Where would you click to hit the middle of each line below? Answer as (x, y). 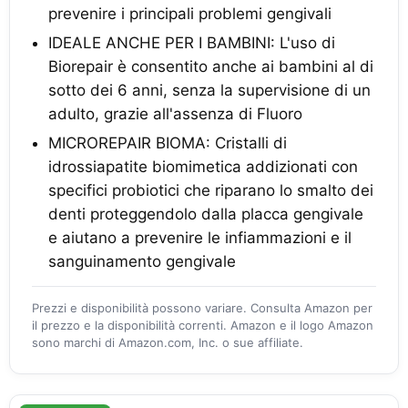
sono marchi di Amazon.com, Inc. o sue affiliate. (168, 342)
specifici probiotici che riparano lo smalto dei (211, 190)
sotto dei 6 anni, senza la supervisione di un (209, 90)
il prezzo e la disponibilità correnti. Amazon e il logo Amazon (203, 325)
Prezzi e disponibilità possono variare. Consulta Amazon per (202, 308)
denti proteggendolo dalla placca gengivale (206, 214)
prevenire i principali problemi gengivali (190, 14)
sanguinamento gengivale (142, 261)
